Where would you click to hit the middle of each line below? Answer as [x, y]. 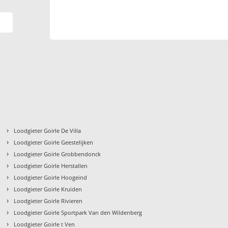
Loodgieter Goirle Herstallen [51, 166]
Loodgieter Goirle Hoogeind [51, 178]
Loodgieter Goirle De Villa [48, 131]
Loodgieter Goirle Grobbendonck [58, 154]
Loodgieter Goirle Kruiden [48, 189]
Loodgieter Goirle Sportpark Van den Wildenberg [78, 213]
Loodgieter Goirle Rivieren [48, 201]
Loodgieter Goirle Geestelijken [54, 142]
